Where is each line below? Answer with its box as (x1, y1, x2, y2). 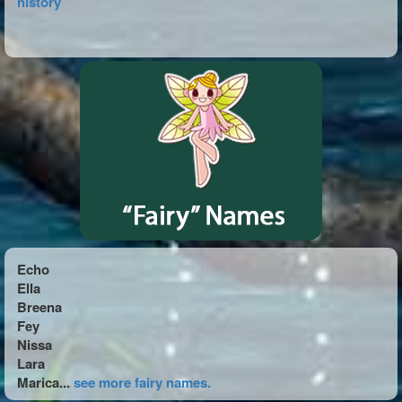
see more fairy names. (74, 372, 211, 392)
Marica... (17, 372, 74, 392)
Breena (17, 297, 62, 317)
